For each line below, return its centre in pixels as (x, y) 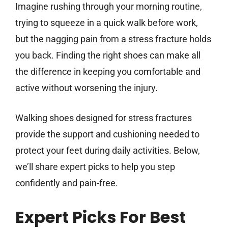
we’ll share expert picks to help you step (95, 167)
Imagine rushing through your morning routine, (109, 7)
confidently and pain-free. (67, 183)
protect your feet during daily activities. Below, (108, 151)
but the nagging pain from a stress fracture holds (113, 39)
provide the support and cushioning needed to (107, 134)
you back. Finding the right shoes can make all (108, 55)
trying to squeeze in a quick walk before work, (107, 23)
